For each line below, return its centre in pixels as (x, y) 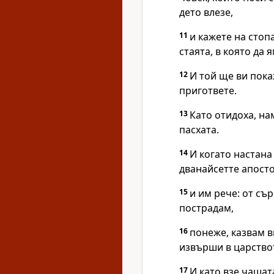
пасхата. (199, 130)
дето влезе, (206, 12)
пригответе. (208, 91)
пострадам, (206, 208)
